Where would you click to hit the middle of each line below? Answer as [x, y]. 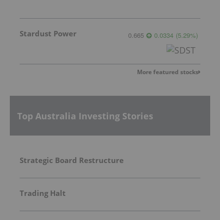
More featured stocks [168, 72]
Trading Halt [43, 193]
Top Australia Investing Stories [85, 116]
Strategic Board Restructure [72, 160]
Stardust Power [48, 34]
